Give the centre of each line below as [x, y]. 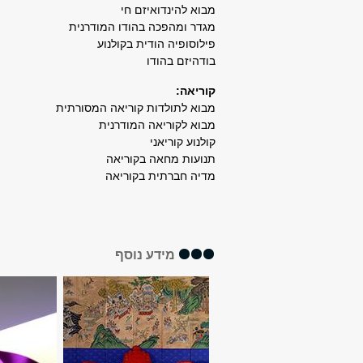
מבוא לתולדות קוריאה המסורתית [136, 108]
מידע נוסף [145, 254]
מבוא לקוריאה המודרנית [157, 125]
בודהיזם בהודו [179, 61]
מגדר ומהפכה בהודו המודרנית [142, 27]
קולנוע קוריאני [181, 142]
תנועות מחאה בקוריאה [161, 159]
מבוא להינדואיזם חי [168, 10]
